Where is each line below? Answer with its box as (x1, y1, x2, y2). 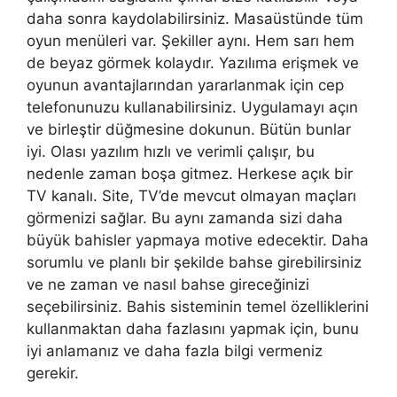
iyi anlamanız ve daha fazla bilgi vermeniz (27, 342, 323, 361)
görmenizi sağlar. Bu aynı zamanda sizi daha (27, 209, 343, 228)
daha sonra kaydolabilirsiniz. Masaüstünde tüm (27, 10, 363, 28)
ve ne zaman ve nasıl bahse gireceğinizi (27, 276, 309, 294)
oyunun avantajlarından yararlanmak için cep (27, 76, 344, 95)
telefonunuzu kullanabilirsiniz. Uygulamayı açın (27, 98, 358, 117)
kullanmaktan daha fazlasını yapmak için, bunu (27, 320, 359, 339)
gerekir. (27, 364, 79, 383)
